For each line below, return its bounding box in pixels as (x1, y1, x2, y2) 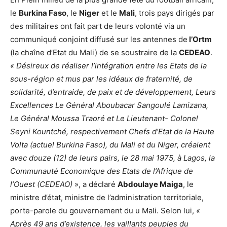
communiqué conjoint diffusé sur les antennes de (10, 34, 187, 45)
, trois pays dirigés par (135, 8, 214, 18)
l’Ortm (187, 34, 212, 45)
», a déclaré (74, 179, 118, 190)
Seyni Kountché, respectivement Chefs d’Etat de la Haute (10, 127, 214, 137)
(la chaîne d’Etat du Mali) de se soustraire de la (10, 48, 179, 58)
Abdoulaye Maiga (118, 179, 183, 190)
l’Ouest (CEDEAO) (10, 179, 74, 190)
